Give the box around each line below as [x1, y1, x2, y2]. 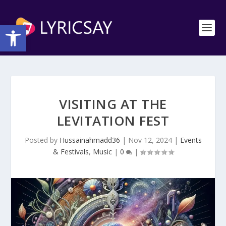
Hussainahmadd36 [59, 135, 120, 145]
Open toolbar [5, 19, 11, 40]
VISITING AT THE [59, 95, 167, 113]
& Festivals [52, 147, 89, 156]
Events [180, 135, 202, 145]
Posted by [24, 135, 60, 145]
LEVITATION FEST [56, 111, 169, 130]
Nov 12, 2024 [128, 135, 172, 145]
